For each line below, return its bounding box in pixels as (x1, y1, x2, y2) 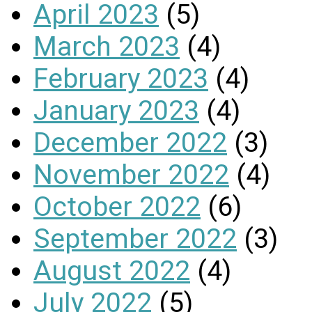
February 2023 (33, 62, 208, 95)
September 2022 (33, 222, 237, 255)
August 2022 (33, 254, 190, 287)
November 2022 (33, 158, 229, 191)
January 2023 (33, 94, 199, 127)
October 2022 (33, 190, 201, 223)
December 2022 (33, 126, 227, 159)
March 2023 (33, 30, 180, 63)
